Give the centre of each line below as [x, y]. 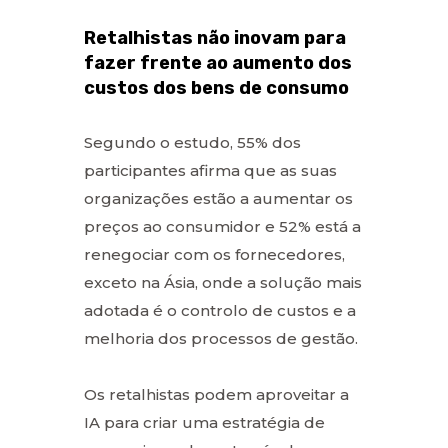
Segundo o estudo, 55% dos [192, 142]
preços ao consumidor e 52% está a [222, 226]
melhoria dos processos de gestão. [221, 338]
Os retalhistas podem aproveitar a [216, 394]
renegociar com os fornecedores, [214, 254]
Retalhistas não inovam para [215, 37]
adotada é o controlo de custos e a [220, 310]
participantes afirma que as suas [210, 170]
